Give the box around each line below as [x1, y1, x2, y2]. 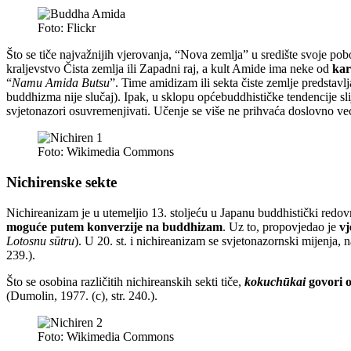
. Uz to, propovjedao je [223, 219, 339, 233]
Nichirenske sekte [6, 174, 117, 191]
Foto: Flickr [38, 21, 96, 35]
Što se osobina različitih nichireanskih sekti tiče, [6, 274, 244, 288]
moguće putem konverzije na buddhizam [6, 219, 223, 233]
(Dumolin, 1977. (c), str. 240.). [6, 288, 157, 302]
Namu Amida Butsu [12, 76, 110, 90]
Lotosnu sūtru [6, 233, 74, 248]
